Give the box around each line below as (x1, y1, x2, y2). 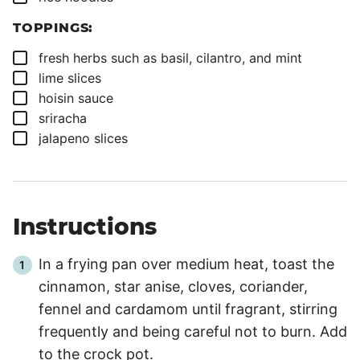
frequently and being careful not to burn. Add (39, 322, 347, 340)
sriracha (39, 109, 87, 126)
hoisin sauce (39, 89, 113, 106)
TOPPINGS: (13, 19, 94, 35)
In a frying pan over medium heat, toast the (39, 255, 334, 272)
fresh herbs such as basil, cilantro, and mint (39, 49, 302, 66)
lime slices (39, 69, 101, 86)
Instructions (13, 212, 163, 240)
